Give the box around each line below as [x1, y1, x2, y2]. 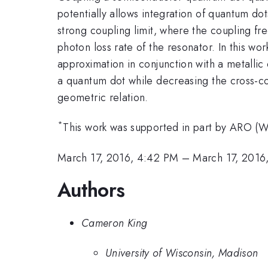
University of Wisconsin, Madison [105, 245, 258, 261]
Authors [57, 176, 125, 205]
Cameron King [81, 215, 148, 231]
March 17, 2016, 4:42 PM [57, 150, 179, 166]
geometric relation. [57, 89, 148, 105]
